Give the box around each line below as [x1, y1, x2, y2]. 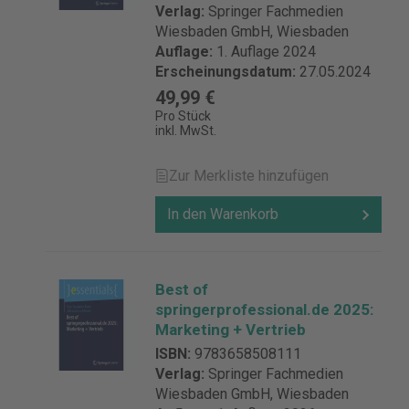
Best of [155, 280, 208, 299]
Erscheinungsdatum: [155, 63, 299, 80]
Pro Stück [155, 109, 211, 123]
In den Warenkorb [167, 205, 278, 223]
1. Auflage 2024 [216, 43, 316, 60]
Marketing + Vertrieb [155, 320, 306, 339]
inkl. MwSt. [155, 123, 216, 138]
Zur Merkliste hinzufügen [169, 167, 329, 184]
